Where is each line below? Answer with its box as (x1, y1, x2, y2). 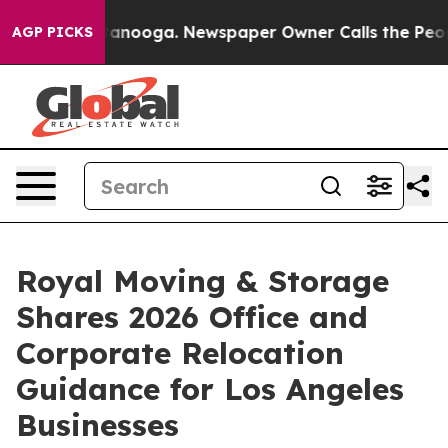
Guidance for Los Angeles (16, 370, 404, 408)
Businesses (16, 406, 179, 444)
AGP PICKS (12, 23, 93, 41)
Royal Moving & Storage (16, 262, 389, 300)
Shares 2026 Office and (16, 298, 368, 336)
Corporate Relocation (16, 334, 344, 372)
